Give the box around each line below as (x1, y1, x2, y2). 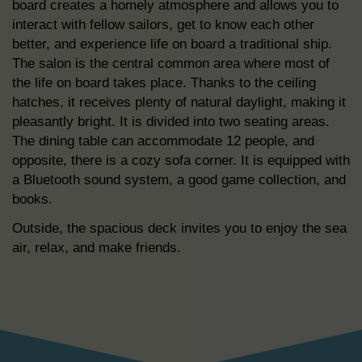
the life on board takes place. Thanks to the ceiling (12, 75, 316, 90)
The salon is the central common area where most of (12, 56, 330, 71)
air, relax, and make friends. (12, 240, 181, 255)
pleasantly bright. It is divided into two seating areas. (12, 114, 330, 129)
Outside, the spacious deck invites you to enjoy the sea (12, 221, 347, 236)
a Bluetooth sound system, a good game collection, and (12, 172, 346, 187)
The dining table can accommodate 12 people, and (12, 133, 314, 149)
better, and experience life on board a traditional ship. (12, 36, 332, 52)
